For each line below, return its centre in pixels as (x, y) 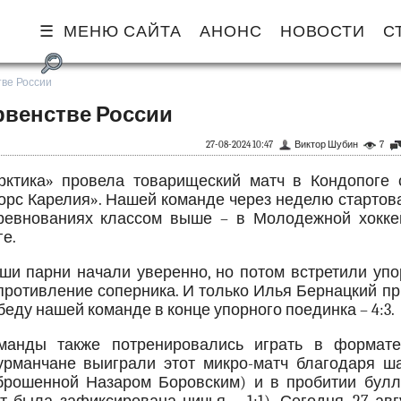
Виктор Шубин (326, 145)
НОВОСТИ (323, 32)
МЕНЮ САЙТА (123, 32)
